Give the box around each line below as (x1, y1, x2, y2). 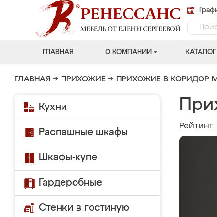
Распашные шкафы (39, 127, 128, 137)
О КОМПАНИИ (105, 49, 152, 56)
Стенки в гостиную (39, 203, 129, 213)
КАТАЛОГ (185, 49, 216, 56)
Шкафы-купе (39, 153, 97, 162)
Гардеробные (39, 178, 102, 187)
